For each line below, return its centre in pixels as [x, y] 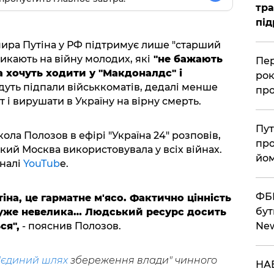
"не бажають [186, 59]
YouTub [41, 164]
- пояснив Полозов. [70, 226]
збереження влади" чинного [142, 260]
